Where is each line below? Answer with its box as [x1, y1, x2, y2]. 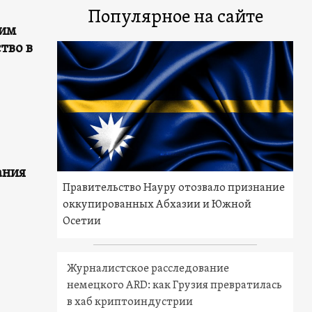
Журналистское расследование [67, 261, 230, 276]
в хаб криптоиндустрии [67, 295, 194, 309]
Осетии [63, 214, 102, 228]
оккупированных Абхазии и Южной [63, 197, 252, 212]
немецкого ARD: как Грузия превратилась [67, 278, 283, 292]
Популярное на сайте [87, 6, 263, 29]
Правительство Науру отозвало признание [63, 180, 286, 195]
